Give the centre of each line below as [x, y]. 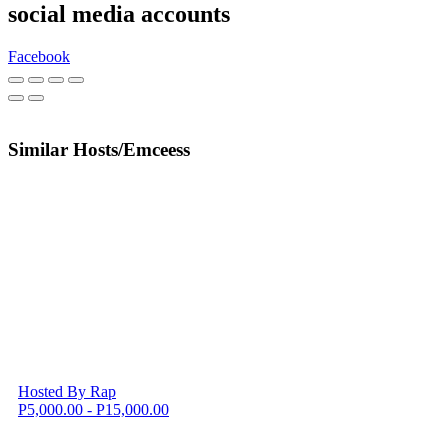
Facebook [39, 56]
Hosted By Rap [67, 392]
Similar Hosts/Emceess [99, 149]
